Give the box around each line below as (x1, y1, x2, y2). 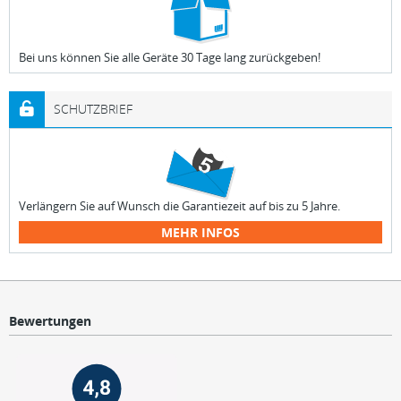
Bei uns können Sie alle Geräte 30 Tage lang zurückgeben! (19, 49, 320, 65)
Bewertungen (9, 312, 91, 329)
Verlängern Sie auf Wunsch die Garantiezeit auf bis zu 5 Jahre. (19, 198, 340, 214)
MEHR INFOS (161, 224, 240, 241)
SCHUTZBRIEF (54, 100, 132, 117)
